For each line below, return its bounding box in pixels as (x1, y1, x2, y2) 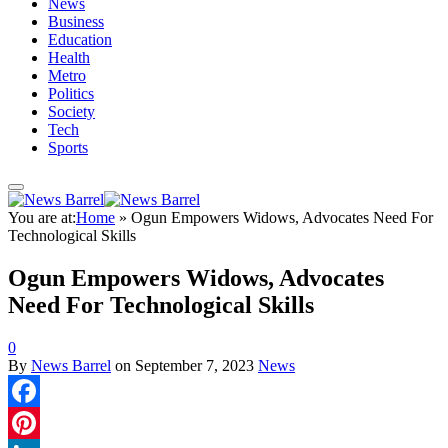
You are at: (8, 209, 76, 226)
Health (48, 49, 90, 66)
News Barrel (31, 356, 111, 374)
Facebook (8, 413, 70, 431)
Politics (48, 85, 94, 102)
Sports (48, 139, 88, 156)
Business (48, 13, 104, 30)
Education (48, 31, 112, 48)
